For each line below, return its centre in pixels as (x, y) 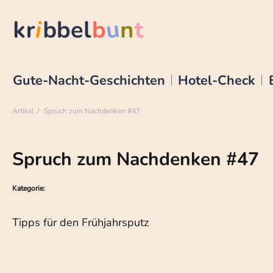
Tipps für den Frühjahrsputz (80, 222)
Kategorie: (30, 188)
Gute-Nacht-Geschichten (89, 80)
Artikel (23, 111)
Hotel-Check (217, 80)
